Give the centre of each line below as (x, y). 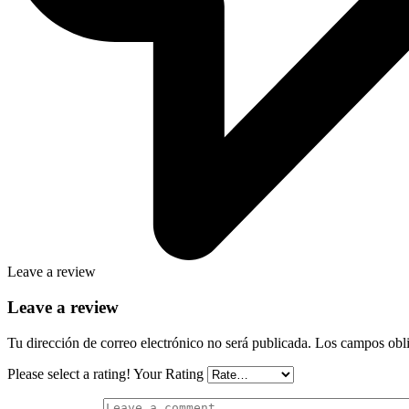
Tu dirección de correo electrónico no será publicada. (159, 342)
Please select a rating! (69, 373)
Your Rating (168, 373)
